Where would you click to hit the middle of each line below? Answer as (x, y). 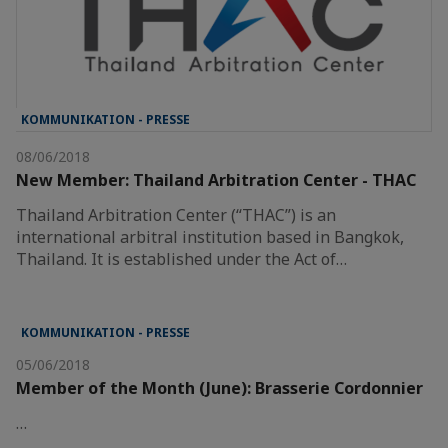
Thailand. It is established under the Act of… (181, 259)
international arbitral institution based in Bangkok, (210, 237)
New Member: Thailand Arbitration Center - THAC (216, 180)
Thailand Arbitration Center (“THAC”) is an (176, 215)
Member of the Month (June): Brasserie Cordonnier (219, 388)
